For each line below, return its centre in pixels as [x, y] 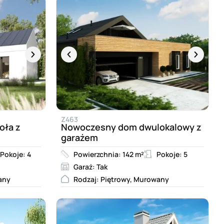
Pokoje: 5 [172, 154]
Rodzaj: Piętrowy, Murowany [121, 179]
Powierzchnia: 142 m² [109, 154]
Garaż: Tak [90, 166]
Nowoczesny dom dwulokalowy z [131, 127]
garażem [79, 137]
